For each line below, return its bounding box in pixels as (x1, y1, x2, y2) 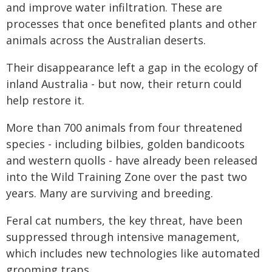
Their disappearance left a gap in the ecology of (6, 60, 258, 75)
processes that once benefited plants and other (6, 16, 257, 31)
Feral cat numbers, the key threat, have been (6, 213, 242, 228)
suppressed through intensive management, (6, 229, 240, 244)
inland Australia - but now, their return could (6, 76, 242, 91)
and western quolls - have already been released (6, 153, 257, 168)
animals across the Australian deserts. (6, 33, 206, 47)
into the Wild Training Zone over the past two (6, 169, 247, 184)
